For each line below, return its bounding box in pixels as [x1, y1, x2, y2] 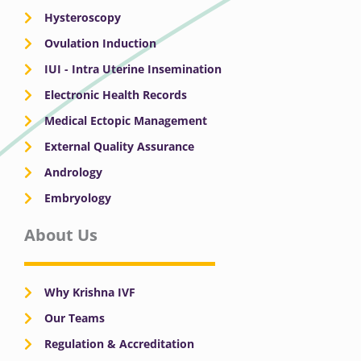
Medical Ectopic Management [44, 113, 207, 129]
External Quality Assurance [44, 139, 194, 155]
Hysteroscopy [44, 10, 121, 26]
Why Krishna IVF [44, 284, 135, 301]
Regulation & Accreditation [44, 336, 194, 352]
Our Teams [44, 310, 105, 326]
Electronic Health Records [44, 87, 187, 103]
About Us [24, 224, 98, 247]
